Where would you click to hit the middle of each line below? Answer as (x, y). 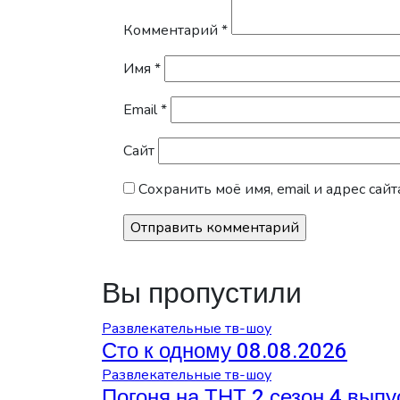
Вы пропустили (202, 293)
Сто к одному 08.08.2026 (225, 351)
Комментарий (172, 30)
